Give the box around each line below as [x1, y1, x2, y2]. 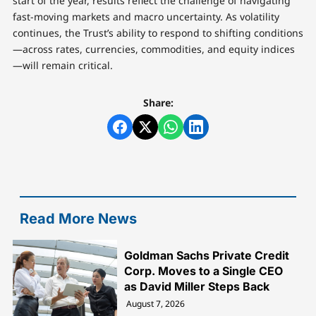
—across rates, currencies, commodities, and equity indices [12, 42, 295, 56]
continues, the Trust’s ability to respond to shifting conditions [12, 25, 303, 39]
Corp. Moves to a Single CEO [124, 263, 284, 278]
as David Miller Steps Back [124, 279, 270, 293]
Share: [142, 95, 174, 109]
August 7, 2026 [126, 297, 186, 310]
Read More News [19, 209, 137, 227]
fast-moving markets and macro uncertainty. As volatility [12, 9, 279, 23]
